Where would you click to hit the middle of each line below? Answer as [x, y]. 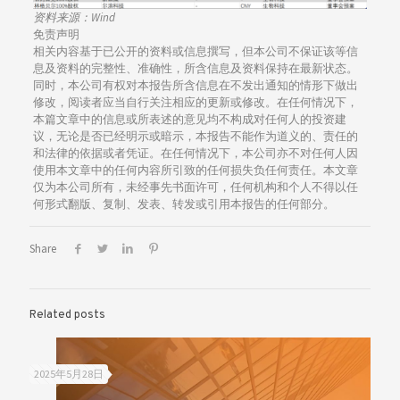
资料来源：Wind [74, 17]
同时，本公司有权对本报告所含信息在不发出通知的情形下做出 [195, 85]
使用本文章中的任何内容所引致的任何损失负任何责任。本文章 [195, 170]
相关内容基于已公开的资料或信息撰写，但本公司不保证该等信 [195, 51]
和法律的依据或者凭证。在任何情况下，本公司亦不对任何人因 [195, 153]
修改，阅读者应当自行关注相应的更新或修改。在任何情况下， [195, 102]
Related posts [67, 315]
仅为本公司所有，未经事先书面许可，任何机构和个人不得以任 [195, 187]
